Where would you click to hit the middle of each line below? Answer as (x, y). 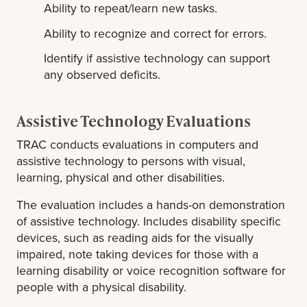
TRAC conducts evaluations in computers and (137, 145)
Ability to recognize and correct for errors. (156, 33)
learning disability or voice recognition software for (151, 271)
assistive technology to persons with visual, (131, 161)
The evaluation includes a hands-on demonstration (151, 205)
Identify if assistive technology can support (157, 58)
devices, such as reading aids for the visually (135, 238)
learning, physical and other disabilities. (121, 177)
